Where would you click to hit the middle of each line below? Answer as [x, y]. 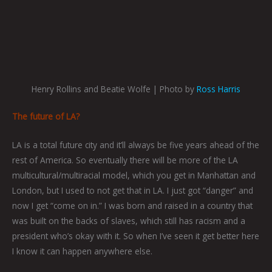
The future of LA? [46, 117]
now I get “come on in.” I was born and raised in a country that [132, 205]
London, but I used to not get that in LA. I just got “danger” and [133, 190]
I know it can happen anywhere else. [82, 251]
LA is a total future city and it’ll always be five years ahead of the [136, 144]
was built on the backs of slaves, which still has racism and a [129, 220]
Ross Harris [219, 89]
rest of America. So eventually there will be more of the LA [125, 160]
